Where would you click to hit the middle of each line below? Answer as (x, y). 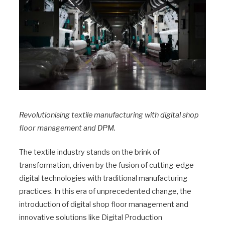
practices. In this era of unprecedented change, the (105, 192)
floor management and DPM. (67, 128)
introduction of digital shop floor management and (104, 205)
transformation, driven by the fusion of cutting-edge (106, 165)
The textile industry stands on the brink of (89, 152)
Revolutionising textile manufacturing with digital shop (109, 115)
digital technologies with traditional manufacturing (103, 179)
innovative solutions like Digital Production (91, 218)
